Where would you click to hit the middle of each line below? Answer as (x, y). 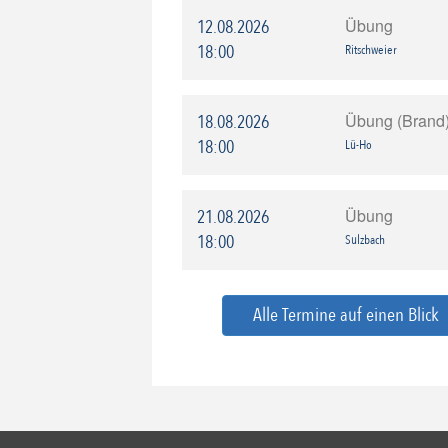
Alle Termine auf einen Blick (346, 314)
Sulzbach (365, 239)
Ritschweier (371, 49)
